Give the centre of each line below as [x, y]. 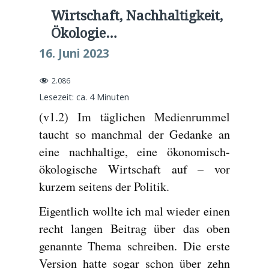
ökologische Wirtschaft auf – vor [134, 169]
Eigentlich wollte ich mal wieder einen [134, 211]
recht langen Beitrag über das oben [134, 228]
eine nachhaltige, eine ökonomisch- [134, 151]
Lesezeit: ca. [63, 97]
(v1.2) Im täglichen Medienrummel [134, 116]
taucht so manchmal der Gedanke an [134, 134]
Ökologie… [84, 32]
